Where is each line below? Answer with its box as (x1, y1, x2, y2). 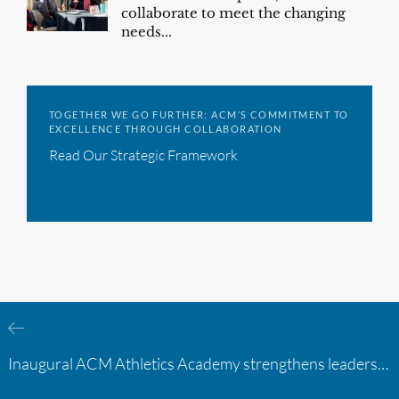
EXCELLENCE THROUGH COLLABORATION (49, 123, 282, 135)
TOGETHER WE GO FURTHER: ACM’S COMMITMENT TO (49, 109, 349, 121)
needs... (121, 23, 173, 41)
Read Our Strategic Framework (49, 146, 238, 165)
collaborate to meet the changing (121, 4, 346, 22)
